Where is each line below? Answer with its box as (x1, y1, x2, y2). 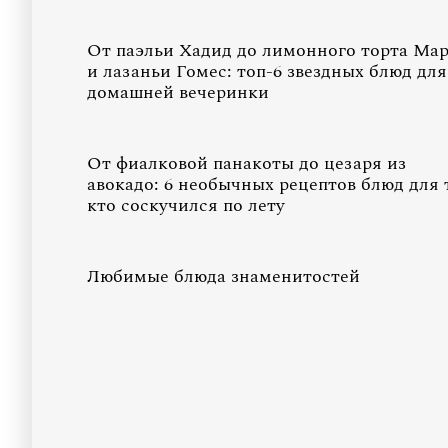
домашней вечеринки (87, 79, 269, 106)
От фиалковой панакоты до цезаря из (87, 150, 406, 177)
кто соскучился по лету (87, 192, 285, 219)
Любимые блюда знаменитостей (87, 263, 360, 290)
